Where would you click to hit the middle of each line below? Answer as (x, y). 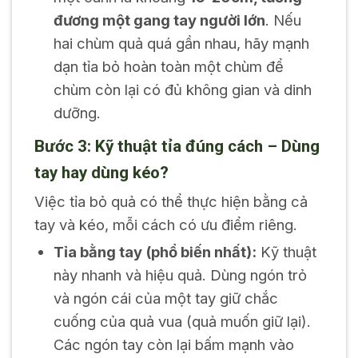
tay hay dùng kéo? (101, 172)
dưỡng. (77, 112)
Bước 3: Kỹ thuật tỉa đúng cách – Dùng (177, 146)
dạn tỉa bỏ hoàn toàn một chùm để (168, 66)
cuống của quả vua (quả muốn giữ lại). (182, 321)
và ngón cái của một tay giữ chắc (165, 298)
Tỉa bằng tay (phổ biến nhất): (155, 251)
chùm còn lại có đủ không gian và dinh (182, 89)
